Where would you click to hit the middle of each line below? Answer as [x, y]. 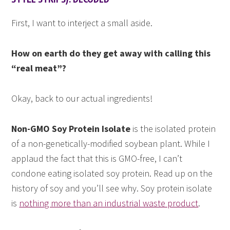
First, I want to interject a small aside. [82, 23]
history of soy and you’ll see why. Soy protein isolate [112, 188]
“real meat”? [39, 68]
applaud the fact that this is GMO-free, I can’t [97, 159]
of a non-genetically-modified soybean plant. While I [111, 144]
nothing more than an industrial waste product [109, 203]
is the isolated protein [173, 129]
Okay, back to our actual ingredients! [82, 99]
